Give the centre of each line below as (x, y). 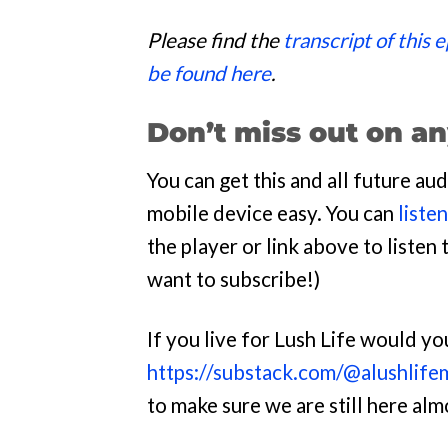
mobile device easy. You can (272, 212)
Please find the (215, 39)
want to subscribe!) (233, 278)
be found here (209, 72)
